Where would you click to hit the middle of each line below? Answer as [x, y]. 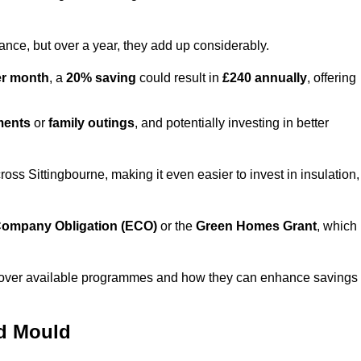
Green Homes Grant [256, 226]
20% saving [101, 78]
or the [176, 226]
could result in [179, 78]
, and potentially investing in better [232, 123]
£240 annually [265, 78]
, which [337, 226]
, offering [332, 78]
